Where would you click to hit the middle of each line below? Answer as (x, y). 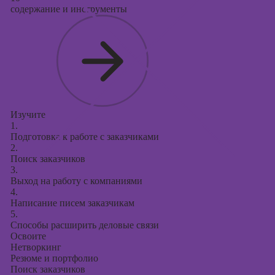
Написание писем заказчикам (72, 203)
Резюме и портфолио (54, 258)
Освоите (28, 236)
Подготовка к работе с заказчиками (84, 137)
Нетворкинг (36, 247)
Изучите (28, 114)
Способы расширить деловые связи (84, 225)
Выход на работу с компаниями (76, 181)
